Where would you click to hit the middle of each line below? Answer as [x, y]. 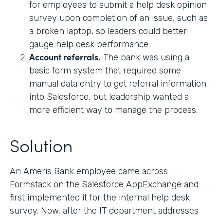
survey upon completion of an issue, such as [118, 18]
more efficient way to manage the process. [113, 110]
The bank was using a [145, 57]
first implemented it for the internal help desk [100, 197]
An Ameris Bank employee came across [89, 171]
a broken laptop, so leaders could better [108, 31]
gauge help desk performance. [90, 44]
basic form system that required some [105, 70]
